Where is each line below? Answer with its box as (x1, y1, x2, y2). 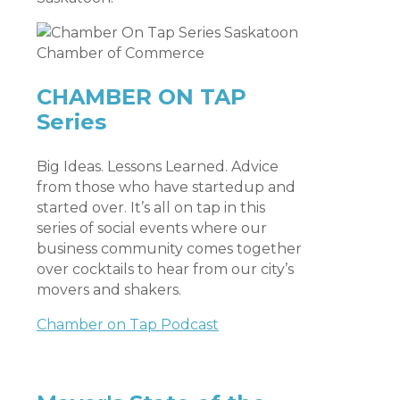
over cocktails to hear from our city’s (37, 260, 294, 278)
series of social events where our (37, 219, 267, 237)
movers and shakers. (37, 280, 181, 298)
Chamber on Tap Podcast (37, 315, 219, 333)
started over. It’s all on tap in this (37, 198, 265, 216)
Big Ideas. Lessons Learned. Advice (37, 157, 279, 175)
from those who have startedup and (37, 178, 296, 196)
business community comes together (37, 239, 302, 257)
